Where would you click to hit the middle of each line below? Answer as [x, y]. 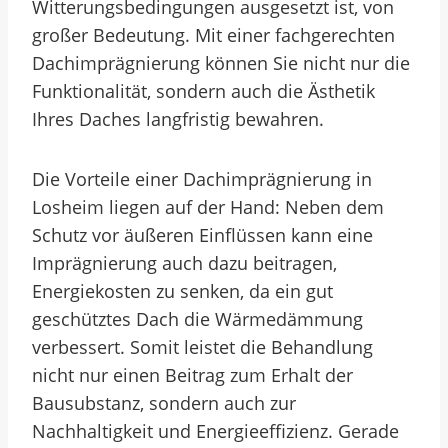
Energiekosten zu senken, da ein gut [182, 291]
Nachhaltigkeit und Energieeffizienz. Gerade [215, 431]
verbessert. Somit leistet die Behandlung [202, 347]
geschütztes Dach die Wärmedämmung [197, 319]
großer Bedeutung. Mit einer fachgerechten [213, 35]
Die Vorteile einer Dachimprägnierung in [202, 179]
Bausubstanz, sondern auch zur [164, 403]
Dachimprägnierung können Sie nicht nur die [221, 63]
